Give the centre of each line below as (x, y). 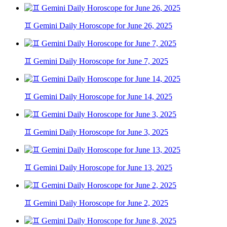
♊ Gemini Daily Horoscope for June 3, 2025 (96, 132)
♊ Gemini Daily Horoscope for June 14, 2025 (98, 97)
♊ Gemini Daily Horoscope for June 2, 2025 (96, 203)
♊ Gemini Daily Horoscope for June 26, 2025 (98, 26)
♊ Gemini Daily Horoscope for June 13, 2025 (98, 168)
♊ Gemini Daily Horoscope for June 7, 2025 (96, 61)
